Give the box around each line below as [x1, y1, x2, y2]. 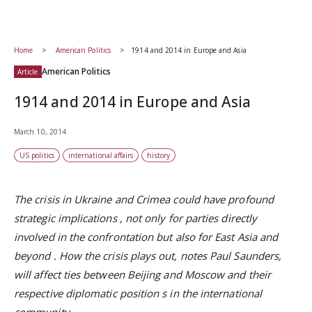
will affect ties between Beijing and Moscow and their [14, 267, 271, 281]
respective [14, 286, 65, 300]
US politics [19, 150, 54, 160]
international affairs [68, 150, 134, 160]
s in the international [162, 286, 262, 300]
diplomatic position [65, 286, 162, 300]
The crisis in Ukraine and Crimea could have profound [14, 192, 274, 206]
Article [17, 67, 38, 77]
